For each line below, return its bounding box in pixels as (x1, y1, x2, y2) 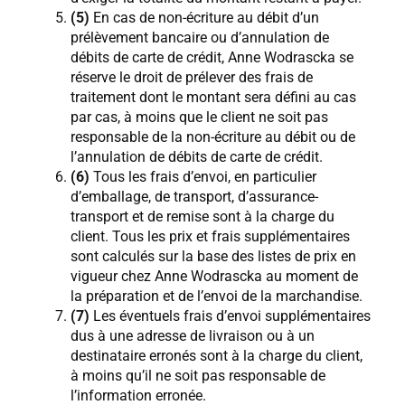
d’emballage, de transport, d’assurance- (71, 187, 318, 205)
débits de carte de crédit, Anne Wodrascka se (71, 48, 353, 66)
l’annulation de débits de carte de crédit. (71, 147, 323, 165)
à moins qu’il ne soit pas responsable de (71, 366, 325, 384)
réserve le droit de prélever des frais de (71, 68, 313, 86)
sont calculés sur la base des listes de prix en (71, 247, 356, 265)
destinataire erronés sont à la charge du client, (71, 346, 363, 364)
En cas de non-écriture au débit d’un (89, 8, 319, 26)
